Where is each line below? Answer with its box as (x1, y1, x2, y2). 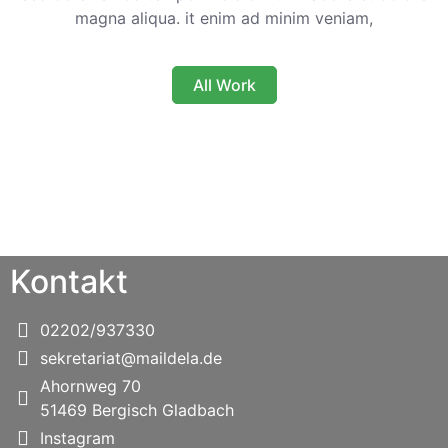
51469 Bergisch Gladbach (40, 400, 234, 420)
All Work (192, 75, 256, 95)
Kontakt (10, 262, 128, 301)
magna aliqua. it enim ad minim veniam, (75, 8, 373, 28)
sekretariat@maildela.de (40, 348, 222, 368)
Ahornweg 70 (40, 376, 141, 396)
